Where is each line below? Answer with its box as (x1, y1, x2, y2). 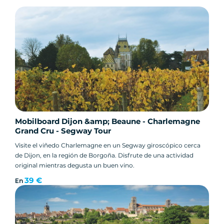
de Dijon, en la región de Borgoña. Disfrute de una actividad (15, 151, 193, 159)
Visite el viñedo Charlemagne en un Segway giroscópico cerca (15, 141, 200, 149)
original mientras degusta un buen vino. (15, 161, 134, 169)
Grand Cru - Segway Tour (15, 125, 111, 135)
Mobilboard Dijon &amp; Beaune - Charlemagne (15, 116, 200, 126)
